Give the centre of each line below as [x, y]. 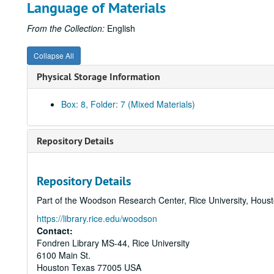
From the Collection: [66, 28]
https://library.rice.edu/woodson [97, 218]
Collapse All [54, 55]
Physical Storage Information [98, 77]
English [120, 28]
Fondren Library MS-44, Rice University [113, 243]
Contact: [55, 231]
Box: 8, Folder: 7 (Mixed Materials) [128, 104]
